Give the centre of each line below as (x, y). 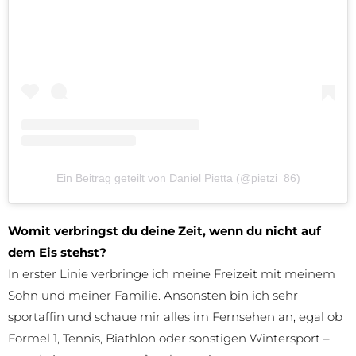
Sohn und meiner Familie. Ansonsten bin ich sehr (153, 296)
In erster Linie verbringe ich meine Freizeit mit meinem (172, 274)
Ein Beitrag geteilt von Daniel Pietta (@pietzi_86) (178, 178)
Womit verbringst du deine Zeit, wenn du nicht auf (164, 231)
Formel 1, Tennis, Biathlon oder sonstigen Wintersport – (169, 339)
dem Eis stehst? (57, 253)
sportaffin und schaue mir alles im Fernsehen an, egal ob (175, 317)
